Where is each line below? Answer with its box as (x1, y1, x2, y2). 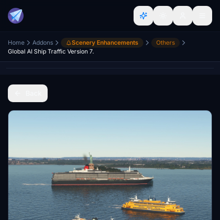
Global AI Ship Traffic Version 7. (8, 48, 94, 55)
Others (156, 39, 175, 46)
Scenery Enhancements (72, 39, 138, 46)
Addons (32, 39, 53, 46)
